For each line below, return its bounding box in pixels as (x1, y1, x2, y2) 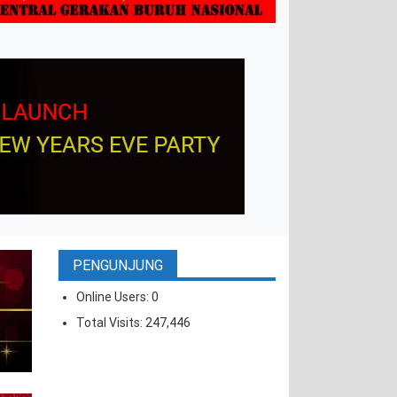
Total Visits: (76, 315, 145, 331)
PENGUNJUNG (73, 257, 163, 275)
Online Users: (76, 290, 152, 305)
